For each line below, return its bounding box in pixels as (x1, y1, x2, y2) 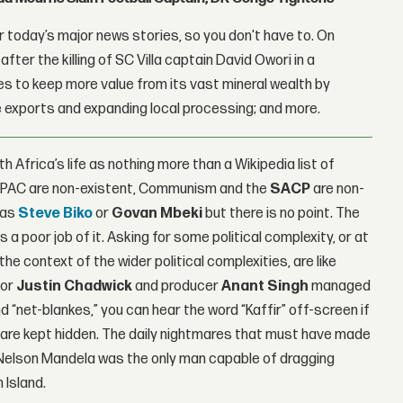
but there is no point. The (202, 205, 361, 223)
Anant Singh (221, 278, 309, 296)
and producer (132, 278, 222, 296)
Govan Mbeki (112, 205, 203, 223)
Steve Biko (18, 205, 94, 223)
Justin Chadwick (16, 278, 133, 296)
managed (309, 278, 372, 296)
